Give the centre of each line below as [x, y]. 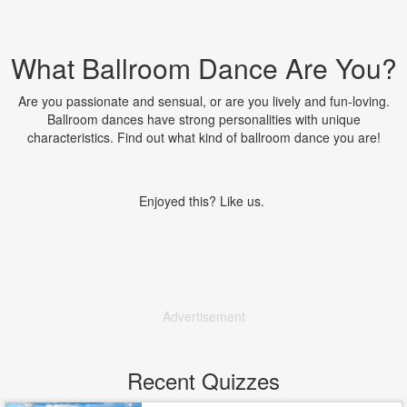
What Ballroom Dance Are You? [203, 68]
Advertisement [203, 316]
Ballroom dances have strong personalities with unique [203, 119]
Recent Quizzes [203, 380]
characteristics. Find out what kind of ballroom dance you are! [203, 137]
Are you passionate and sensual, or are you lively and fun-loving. [203, 101]
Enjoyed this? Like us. [203, 201]
